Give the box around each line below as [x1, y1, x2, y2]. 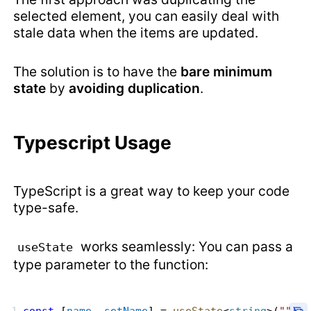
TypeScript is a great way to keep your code [13, 183, 290, 200]
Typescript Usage [13, 131, 172, 154]
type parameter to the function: [13, 256, 209, 274]
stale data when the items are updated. [13, 24, 259, 42]
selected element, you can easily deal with [13, 8, 280, 25]
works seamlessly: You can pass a [77, 238, 294, 255]
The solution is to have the [13, 63, 181, 81]
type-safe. [13, 199, 79, 217]
